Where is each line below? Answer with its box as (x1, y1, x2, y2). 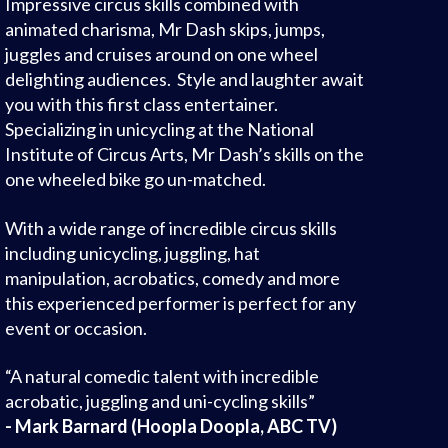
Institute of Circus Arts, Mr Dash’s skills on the (4, 143, 364, 166)
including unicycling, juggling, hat (4, 241, 260, 264)
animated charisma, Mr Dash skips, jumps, (4, 18, 325, 41)
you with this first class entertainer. (4, 93, 278, 116)
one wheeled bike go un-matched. (4, 168, 266, 191)
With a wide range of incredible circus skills (4, 216, 337, 239)
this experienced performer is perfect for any (4, 291, 356, 314)
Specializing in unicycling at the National (4, 118, 314, 141)
